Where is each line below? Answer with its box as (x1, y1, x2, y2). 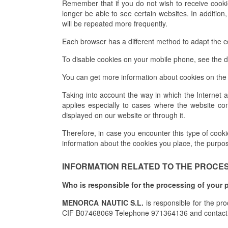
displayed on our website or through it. (62, 110, 185, 121)
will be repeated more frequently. (62, 18, 167, 29)
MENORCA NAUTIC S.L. (62, 197, 144, 208)
